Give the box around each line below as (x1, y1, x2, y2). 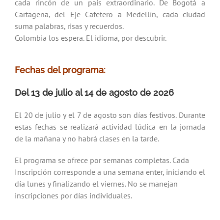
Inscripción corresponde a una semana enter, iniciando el (15, 167, 205, 177)
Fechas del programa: (15, 64, 106, 75)
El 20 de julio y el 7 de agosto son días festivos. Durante (15, 110, 205, 120)
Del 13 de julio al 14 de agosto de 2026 (15, 87, 174, 98)
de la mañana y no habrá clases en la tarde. (15, 134, 159, 144)
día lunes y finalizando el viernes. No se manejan (15, 179, 178, 189)
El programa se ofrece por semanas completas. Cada (15, 155, 189, 165)
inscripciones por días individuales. (15, 191, 132, 201)
